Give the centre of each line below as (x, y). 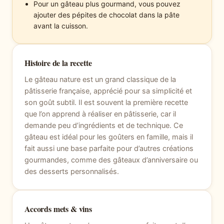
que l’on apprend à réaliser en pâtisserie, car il (100, 114)
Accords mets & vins (58, 208)
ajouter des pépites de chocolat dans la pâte (106, 14)
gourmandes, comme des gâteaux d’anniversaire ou (111, 160)
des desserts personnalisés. (72, 171)
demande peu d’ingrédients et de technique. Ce (104, 125)
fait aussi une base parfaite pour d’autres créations (109, 148)
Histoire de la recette (58, 62)
